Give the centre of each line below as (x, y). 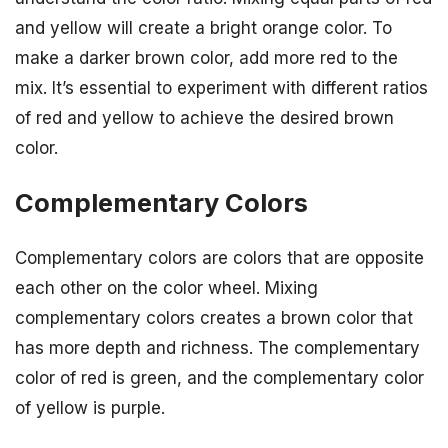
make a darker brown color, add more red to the (206, 57)
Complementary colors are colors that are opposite (219, 257)
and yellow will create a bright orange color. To (203, 27)
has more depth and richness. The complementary (217, 347)
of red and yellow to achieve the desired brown (204, 117)
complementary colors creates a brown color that (214, 317)
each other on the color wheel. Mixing (166, 287)
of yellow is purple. (90, 407)
